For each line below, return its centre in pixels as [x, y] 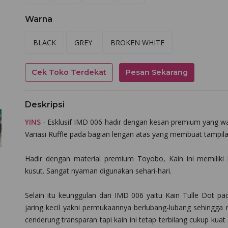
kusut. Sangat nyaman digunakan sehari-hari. [98, 171]
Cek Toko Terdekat [69, 72]
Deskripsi [45, 105]
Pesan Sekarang [156, 72]
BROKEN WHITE [137, 42]
